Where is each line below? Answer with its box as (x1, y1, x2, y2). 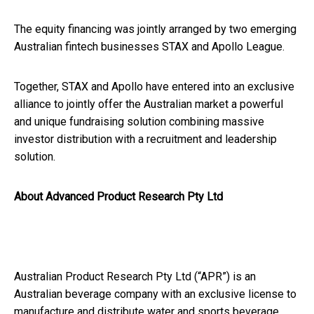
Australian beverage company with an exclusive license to (14, 287, 296, 301)
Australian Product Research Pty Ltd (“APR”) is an (14, 269, 256, 283)
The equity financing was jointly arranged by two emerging (14, 22, 296, 36)
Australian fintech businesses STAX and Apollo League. (14, 39, 285, 53)
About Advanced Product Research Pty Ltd (14, 189, 223, 203)
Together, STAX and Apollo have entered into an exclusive (14, 79, 294, 93)
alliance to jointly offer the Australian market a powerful (14, 97, 283, 111)
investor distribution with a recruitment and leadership (14, 132, 277, 146)
